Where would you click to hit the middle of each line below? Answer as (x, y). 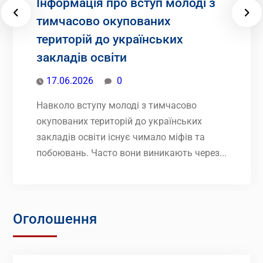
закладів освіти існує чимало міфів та (120, 137)
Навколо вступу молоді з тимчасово (116, 105)
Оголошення (55, 219)
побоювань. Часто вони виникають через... (131, 153)
